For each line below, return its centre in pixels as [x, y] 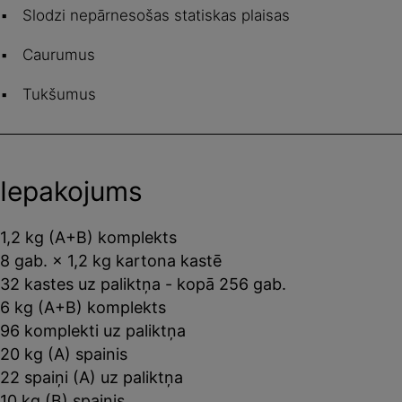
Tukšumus [57, 94]
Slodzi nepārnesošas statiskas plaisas [154, 15]
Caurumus [57, 54]
